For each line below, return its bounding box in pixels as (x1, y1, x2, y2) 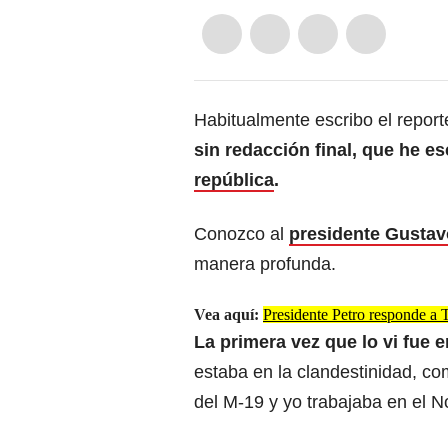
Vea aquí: (194, 306, 263, 324)
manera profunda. (194, 254, 336, 275)
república (194, 170, 274, 191)
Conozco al (194, 224, 289, 245)
